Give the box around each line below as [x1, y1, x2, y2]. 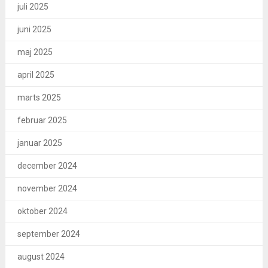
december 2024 [17, 161, 77, 170]
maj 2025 [17, 47, 53, 57]
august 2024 [17, 252, 65, 261]
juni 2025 [17, 25, 51, 34]
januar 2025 [17, 138, 62, 148]
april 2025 [17, 70, 54, 80]
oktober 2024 [17, 206, 68, 216]
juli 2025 [17, 2, 48, 11]
